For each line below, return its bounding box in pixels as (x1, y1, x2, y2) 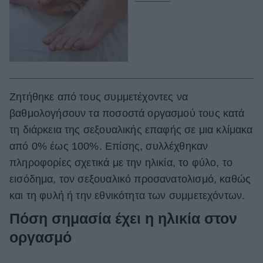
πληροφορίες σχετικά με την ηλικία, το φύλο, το (9, 157, 233, 169)
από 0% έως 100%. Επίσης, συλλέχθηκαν (9, 140, 208, 153)
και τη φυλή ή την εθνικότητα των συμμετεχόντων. (9, 190, 245, 202)
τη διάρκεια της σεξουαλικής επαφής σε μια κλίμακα (9, 124, 253, 136)
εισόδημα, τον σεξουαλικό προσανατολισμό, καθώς (9, 173, 251, 186)
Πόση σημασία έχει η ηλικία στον (9, 210, 237, 227)
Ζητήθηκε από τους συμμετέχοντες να (9, 91, 188, 103)
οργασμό (9, 229, 72, 246)
